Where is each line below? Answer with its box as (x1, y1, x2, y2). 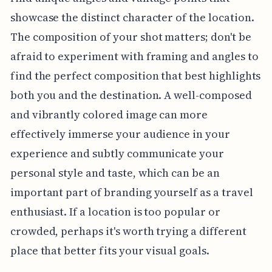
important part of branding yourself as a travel (10, 185, 253, 200)
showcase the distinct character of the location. (10, 10, 254, 25)
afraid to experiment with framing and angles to (10, 49, 259, 64)
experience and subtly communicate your (10, 146, 224, 161)
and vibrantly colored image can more (10, 107, 208, 123)
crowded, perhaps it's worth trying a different (10, 223, 246, 239)
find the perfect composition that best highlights (10, 68, 261, 84)
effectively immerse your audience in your (10, 126, 230, 142)
